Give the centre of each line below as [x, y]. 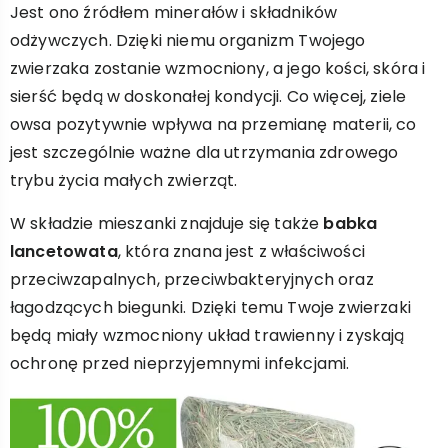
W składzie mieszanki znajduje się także [167, 223]
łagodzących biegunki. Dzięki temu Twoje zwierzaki [210, 307]
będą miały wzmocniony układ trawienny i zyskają [207, 335]
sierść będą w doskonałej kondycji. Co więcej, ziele [208, 96]
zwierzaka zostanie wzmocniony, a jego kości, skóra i [218, 68]
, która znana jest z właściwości [241, 251]
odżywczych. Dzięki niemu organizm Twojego [188, 40]
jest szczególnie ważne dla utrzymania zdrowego [204, 152]
